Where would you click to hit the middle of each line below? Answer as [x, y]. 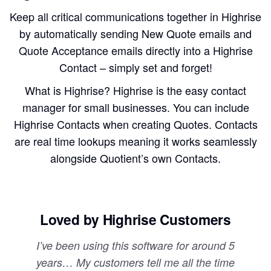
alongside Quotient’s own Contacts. [135, 158]
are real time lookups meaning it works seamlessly [135, 141]
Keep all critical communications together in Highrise [135, 16]
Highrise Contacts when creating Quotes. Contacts [135, 124]
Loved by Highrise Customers [135, 219]
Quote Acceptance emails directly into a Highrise [135, 50]
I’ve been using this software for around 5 [135, 245]
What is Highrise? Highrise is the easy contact [135, 90]
